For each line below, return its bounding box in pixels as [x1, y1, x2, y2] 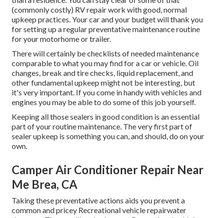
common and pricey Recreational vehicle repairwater [12, 205, 186, 215]
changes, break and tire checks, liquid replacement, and [12, 68, 193, 78]
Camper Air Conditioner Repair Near [12, 163, 203, 177]
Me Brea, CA [12, 177, 77, 192]
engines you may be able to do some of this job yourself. [12, 97, 196, 107]
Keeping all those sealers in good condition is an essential [12, 112, 200, 122]
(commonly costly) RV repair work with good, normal [12, 5, 187, 15]
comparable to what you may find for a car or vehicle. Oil [12, 58, 199, 68]
